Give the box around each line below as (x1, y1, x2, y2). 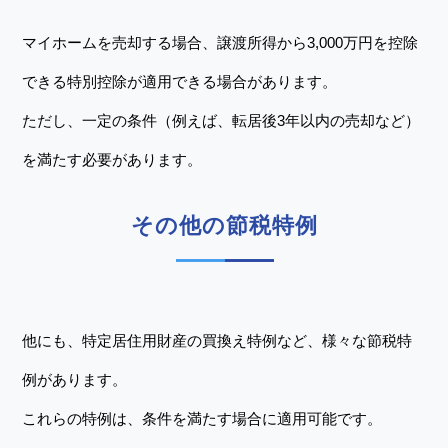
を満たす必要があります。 (22, 151, 203, 168)
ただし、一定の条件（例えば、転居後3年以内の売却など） (22, 112, 421, 129)
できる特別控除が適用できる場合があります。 (22, 73, 338, 90)
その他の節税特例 (130, 213, 318, 238)
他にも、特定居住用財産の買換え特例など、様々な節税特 (22, 332, 413, 349)
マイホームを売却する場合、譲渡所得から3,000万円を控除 (22, 34, 419, 51)
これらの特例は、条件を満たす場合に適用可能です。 (22, 410, 383, 427)
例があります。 (22, 371, 128, 388)
